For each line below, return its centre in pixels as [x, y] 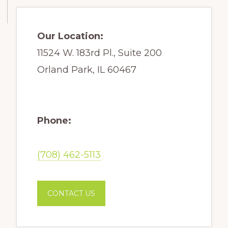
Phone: [54, 120]
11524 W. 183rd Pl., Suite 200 [99, 53]
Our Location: [70, 36]
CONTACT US [71, 193]
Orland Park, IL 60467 [87, 69]
